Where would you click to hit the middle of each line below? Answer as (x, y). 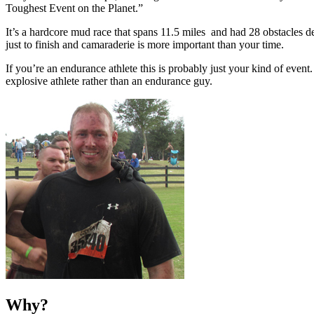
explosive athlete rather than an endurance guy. (109, 81)
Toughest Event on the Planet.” (74, 8)
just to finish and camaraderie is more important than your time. (145, 44)
